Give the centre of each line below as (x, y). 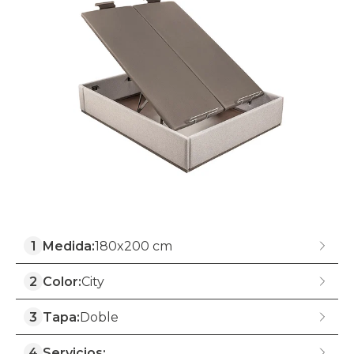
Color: (62, 282)
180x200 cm (134, 247)
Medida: (69, 247)
